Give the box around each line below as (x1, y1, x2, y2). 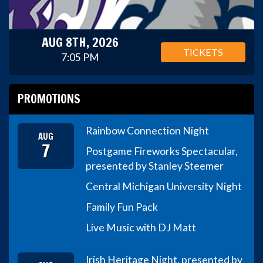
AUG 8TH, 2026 (42, 33, 119, 52)
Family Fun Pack (86, 200, 159, 213)
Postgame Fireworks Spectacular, (86, 144, 238, 157)
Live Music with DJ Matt (86, 221, 197, 234)
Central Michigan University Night (86, 180, 242, 193)
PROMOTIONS (18, 90, 80, 107)
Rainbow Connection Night (86, 124, 210, 137)
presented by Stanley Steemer (86, 159, 224, 172)
